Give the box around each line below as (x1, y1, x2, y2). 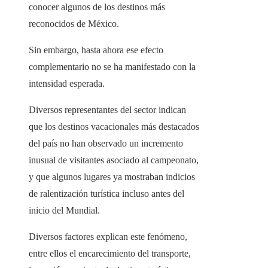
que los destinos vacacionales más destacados (29, 121, 199, 132)
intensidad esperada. (29, 78, 105, 89)
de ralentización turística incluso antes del (29, 188, 184, 199)
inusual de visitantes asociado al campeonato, (29, 155, 199, 166)
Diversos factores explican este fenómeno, (29, 232, 187, 242)
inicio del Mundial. (29, 205, 100, 216)
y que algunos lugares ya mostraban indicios (29, 172, 195, 182)
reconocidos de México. (29, 19, 119, 29)
